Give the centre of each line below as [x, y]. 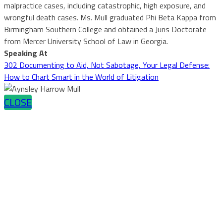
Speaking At [26, 53]
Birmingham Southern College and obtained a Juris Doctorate [105, 29]
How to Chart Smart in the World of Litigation [81, 77]
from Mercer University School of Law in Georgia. [86, 41]
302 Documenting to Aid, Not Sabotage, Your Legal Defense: [107, 65]
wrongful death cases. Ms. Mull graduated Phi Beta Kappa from [110, 17]
